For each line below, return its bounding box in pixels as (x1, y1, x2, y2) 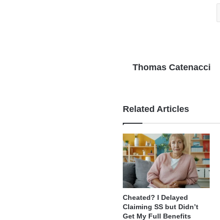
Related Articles (123, 104, 190, 114)
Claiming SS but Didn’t (123, 202, 199, 211)
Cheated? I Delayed (123, 193, 189, 201)
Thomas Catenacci (133, 62, 211, 72)
